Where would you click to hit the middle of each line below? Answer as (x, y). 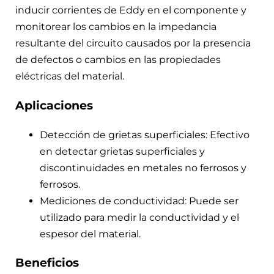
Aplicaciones (54, 105)
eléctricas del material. (70, 76)
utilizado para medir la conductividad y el (139, 217)
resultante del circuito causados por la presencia (133, 43)
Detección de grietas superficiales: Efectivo (145, 135)
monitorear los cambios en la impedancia (116, 27)
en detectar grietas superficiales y (122, 151)
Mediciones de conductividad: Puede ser (139, 201)
